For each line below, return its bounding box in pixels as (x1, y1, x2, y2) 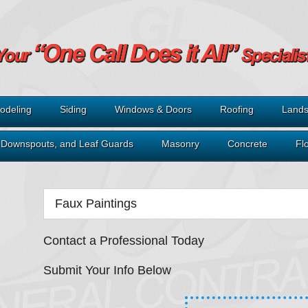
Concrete (228, 138, 267, 149)
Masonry (162, 138, 199, 149)
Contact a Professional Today (43, 234, 204, 247)
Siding (60, 104, 87, 115)
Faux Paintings (55, 197, 137, 210)
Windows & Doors (115, 104, 192, 115)
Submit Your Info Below (43, 263, 171, 277)
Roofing (220, 104, 254, 115)
